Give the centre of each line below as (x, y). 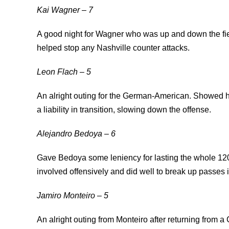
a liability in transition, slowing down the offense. (124, 109)
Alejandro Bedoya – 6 (76, 133)
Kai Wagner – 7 (65, 10)
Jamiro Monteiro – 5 (73, 195)
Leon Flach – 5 (64, 72)
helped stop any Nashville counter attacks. (113, 48)
